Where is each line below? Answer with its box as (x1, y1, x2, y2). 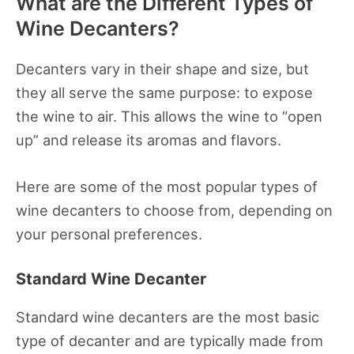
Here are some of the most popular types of (16, 178, 318, 196)
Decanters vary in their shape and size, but (16, 59, 309, 77)
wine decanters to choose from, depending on (16, 201, 333, 220)
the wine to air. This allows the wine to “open (16, 107, 322, 125)
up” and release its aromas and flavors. (16, 130, 281, 149)
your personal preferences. (16, 225, 202, 243)
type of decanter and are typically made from (16, 332, 323, 350)
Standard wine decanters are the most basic (16, 308, 319, 326)
